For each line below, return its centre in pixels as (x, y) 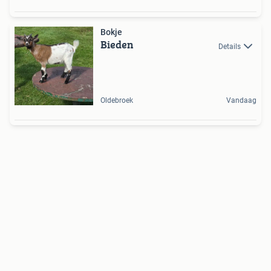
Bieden (117, 45)
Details (230, 46)
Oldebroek (117, 101)
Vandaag (241, 101)
